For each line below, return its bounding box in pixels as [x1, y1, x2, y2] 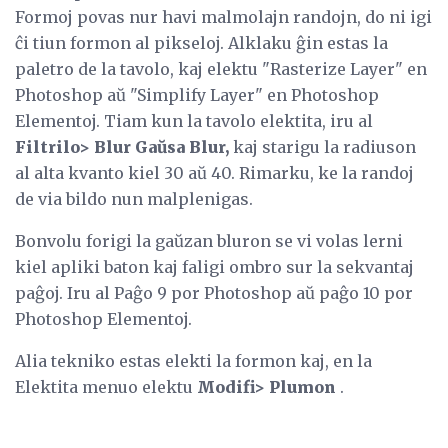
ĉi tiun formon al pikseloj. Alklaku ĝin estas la [15, 33, 388, 54]
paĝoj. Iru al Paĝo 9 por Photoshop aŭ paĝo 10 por [15, 283, 413, 304]
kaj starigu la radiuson [229, 137, 416, 158]
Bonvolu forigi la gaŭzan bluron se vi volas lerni [15, 231, 403, 252]
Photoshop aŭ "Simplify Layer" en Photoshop [15, 85, 379, 106]
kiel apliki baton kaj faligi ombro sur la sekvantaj [15, 257, 414, 278]
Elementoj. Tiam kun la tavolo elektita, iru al [15, 111, 373, 132]
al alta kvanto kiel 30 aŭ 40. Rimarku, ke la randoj [15, 163, 414, 184]
